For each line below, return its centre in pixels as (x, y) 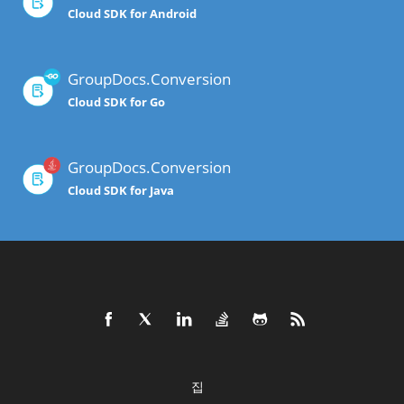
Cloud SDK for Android (132, 14)
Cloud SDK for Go (116, 102)
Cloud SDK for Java (121, 191)
